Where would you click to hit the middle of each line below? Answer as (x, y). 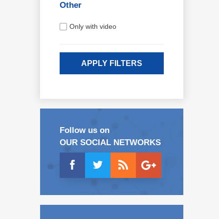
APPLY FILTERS (112, 63)
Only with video (93, 27)
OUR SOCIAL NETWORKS (110, 142)
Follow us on (85, 130)
